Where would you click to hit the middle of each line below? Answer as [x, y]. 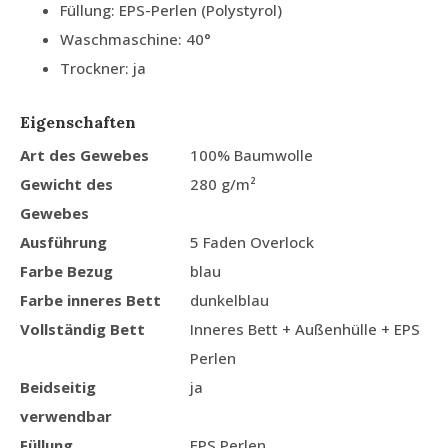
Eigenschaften [78, 121]
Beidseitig [58, 386]
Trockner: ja [103, 67]
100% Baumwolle [251, 154]
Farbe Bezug [66, 270]
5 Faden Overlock [252, 241]
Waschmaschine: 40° [135, 38]
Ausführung [63, 241]
